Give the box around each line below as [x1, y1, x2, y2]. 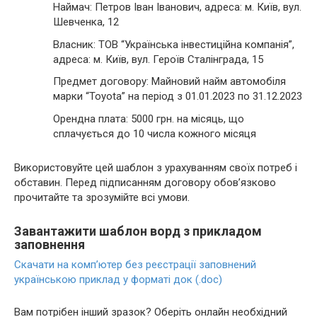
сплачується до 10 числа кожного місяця [53, 127, 256, 140]
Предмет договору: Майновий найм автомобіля [53, 75, 286, 88]
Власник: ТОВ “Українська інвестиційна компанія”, [53, 38, 294, 51]
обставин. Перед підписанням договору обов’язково [14, 175, 276, 189]
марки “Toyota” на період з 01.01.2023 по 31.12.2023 [53, 90, 302, 103]
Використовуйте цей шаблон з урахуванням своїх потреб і [14, 161, 297, 174]
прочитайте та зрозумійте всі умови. [14, 190, 190, 204]
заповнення [14, 236, 85, 252]
